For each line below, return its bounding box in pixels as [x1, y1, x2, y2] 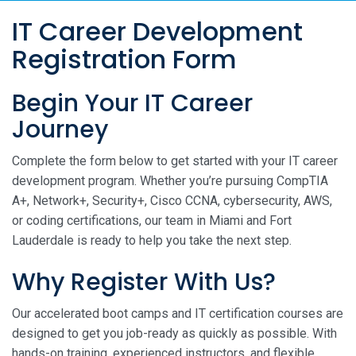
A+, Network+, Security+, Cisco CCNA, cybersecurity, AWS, [12, 192, 332, 208]
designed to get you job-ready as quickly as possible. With [12, 325, 337, 341]
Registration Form [12, 41, 237, 78]
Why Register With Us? [12, 265, 276, 299]
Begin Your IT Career [12, 86, 253, 120]
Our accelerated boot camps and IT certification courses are [12, 305, 343, 321]
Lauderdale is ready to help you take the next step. [12, 232, 292, 248]
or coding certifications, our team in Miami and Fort [12, 212, 292, 228]
